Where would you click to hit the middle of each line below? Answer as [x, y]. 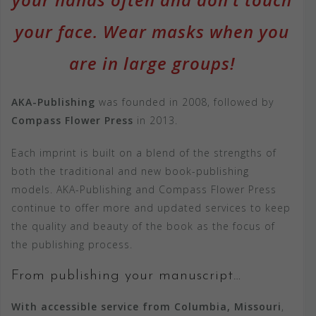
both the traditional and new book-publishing [130, 171]
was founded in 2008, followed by [184, 102]
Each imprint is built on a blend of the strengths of [144, 152]
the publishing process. [72, 244]
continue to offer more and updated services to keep [151, 207]
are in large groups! [152, 63]
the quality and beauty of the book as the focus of [143, 226]
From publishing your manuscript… [126, 275]
